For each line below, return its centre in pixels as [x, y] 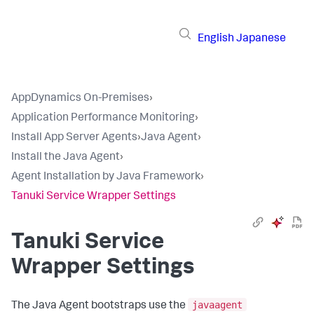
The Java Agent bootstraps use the [100, 306]
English [216, 39]
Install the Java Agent [66, 158]
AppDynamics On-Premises [80, 99]
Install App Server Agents [74, 138]
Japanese [261, 39]
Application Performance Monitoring [103, 118]
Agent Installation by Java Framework [106, 177]
